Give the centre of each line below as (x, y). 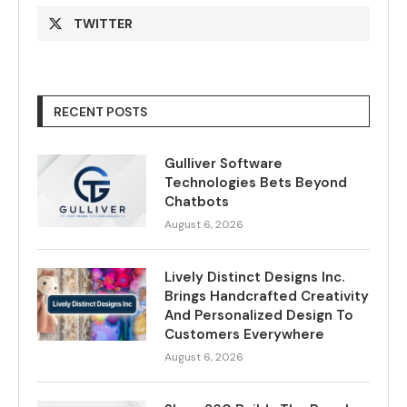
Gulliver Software (223, 164)
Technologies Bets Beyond (256, 183)
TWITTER (103, 24)
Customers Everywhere (244, 335)
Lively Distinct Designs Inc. (254, 278)
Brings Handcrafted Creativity (267, 297)
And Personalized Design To (259, 316)
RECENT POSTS (100, 112)
